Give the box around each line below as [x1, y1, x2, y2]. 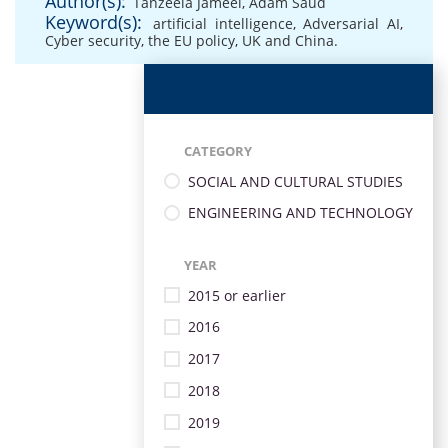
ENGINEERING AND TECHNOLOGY [188, 203, 413, 223]
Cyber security [45, 31, 141, 50]
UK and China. [242, 31, 338, 50]
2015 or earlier [188, 285, 286, 305]
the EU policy [148, 31, 235, 50]
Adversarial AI [303, 14, 400, 33]
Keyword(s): [45, 10, 142, 34]
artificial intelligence [152, 14, 293, 33]
